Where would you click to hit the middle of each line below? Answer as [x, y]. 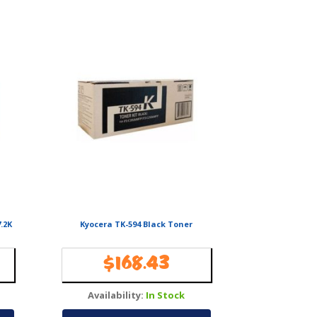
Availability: [116, 295]
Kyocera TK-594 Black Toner [137, 224]
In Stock [166, 295]
